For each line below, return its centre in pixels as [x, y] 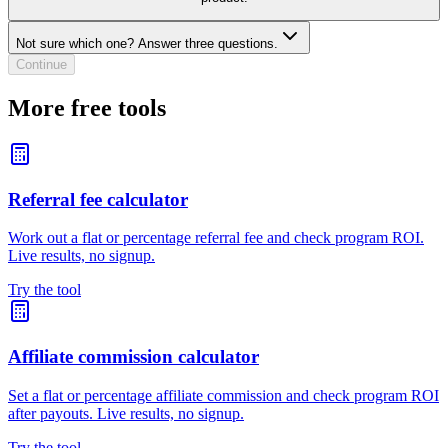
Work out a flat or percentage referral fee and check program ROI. [216, 238]
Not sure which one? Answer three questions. [147, 44]
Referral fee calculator [98, 199]
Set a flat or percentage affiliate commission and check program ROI [223, 395]
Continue [41, 65]
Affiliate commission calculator [133, 357]
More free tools [87, 108]
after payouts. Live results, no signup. [126, 413]
